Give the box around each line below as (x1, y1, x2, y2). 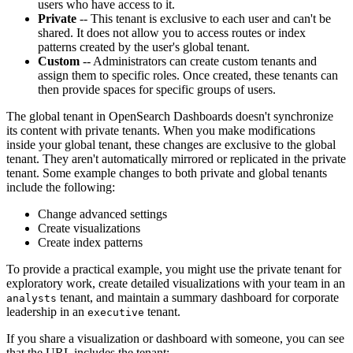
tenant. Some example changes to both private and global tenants (6, 166, 327, 180)
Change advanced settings (38, 207, 167, 221)
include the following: (6, 180, 115, 195)
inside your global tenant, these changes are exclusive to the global (6, 138, 336, 152)
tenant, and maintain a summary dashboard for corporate (57, 291, 339, 305)
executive (87, 307, 144, 319)
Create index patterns (38, 236, 143, 250)
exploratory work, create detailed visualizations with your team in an (6, 277, 345, 291)
